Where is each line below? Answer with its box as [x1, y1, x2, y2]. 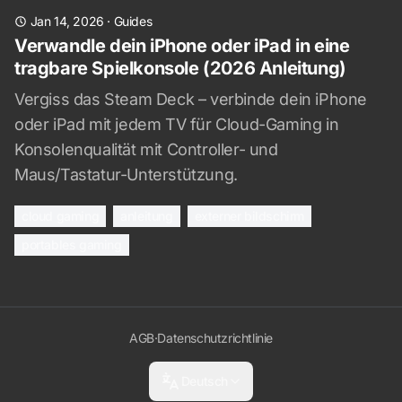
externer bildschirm [194, 208, 305, 223]
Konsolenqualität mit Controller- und [14, 140, 278, 159]
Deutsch [180, 373, 229, 389]
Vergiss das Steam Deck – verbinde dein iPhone [14, 90, 368, 109]
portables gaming [22, 237, 122, 252]
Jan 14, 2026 [30, 13, 104, 29]
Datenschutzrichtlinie [157, 330, 274, 345]
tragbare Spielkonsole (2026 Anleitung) [14, 57, 346, 79]
